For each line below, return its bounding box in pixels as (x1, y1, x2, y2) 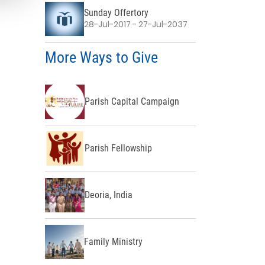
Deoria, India (84, 189, 132, 201)
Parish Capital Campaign (84, 96, 179, 108)
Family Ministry (84, 236, 143, 248)
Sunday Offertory (84, 7, 149, 19)
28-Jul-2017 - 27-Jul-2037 (84, 18, 188, 31)
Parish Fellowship (84, 143, 152, 154)
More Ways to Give (45, 48, 158, 66)
